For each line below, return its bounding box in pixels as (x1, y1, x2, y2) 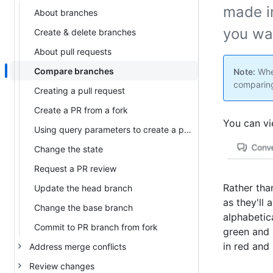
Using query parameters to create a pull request (184, 124, 191, 135)
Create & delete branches (34, 26, 136, 37)
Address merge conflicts (29, 241, 126, 252)
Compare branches (34, 65, 114, 76)
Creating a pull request (34, 85, 125, 96)
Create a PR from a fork (34, 104, 128, 115)
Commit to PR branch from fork (34, 221, 158, 232)
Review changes (29, 260, 94, 271)
